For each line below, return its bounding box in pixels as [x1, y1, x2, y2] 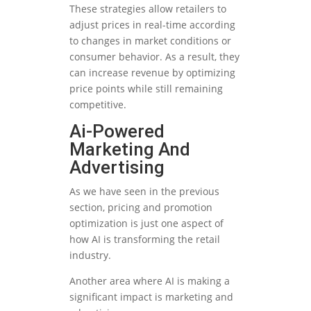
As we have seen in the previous [69, 185, 219, 199]
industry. [69, 249, 111, 262]
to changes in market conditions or [69, 34, 231, 48]
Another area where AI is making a [69, 274, 230, 288]
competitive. [69, 98, 126, 112]
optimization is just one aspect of [69, 217, 224, 230]
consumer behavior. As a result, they [69, 50, 239, 64]
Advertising [69, 157, 165, 178]
